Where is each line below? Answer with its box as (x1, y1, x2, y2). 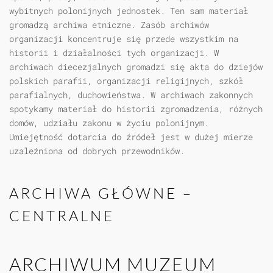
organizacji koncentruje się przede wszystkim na (9, 33, 238, 45)
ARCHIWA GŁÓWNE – (9, 184, 193, 203)
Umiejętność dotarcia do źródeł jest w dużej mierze (9, 131, 253, 143)
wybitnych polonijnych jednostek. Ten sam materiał (9, 5, 248, 17)
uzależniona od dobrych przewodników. (9, 145, 185, 157)
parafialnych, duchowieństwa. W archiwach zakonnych (9, 89, 253, 101)
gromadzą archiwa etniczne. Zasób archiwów (9, 19, 209, 31)
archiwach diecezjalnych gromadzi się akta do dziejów (9, 61, 263, 73)
